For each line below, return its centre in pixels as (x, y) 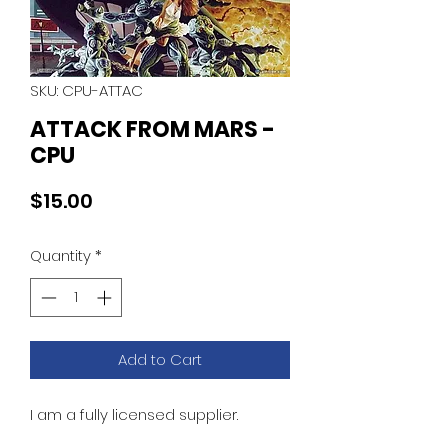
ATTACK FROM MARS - (152, 129)
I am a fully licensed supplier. (134, 414)
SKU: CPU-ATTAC (86, 90)
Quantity (60, 255)
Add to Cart (160, 359)
